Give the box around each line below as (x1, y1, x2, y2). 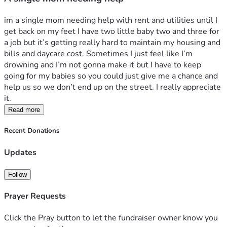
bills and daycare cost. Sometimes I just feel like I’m (4, 48, 193, 60)
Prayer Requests (4, 191, 66, 202)
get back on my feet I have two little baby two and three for (4, 26, 219, 37)
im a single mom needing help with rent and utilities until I (4, 15, 217, 26)
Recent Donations (4, 126, 59, 136)
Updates (4, 146, 36, 158)
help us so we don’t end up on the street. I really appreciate (4, 82, 221, 93)
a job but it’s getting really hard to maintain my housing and (4, 37, 220, 49)
